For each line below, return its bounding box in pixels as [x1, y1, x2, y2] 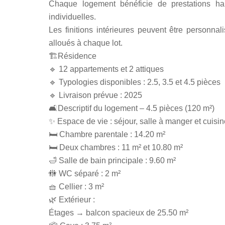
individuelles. [49, 13, 96, 21]
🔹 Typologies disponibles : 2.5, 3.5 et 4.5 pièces [49, 78, 220, 86]
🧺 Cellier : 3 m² [49, 182, 104, 191]
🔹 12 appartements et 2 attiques [49, 65, 164, 73]
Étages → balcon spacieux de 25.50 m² [49, 208, 188, 217]
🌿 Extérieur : [49, 195, 95, 204]
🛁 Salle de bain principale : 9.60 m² [49, 156, 176, 165]
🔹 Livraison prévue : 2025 [49, 91, 142, 99]
